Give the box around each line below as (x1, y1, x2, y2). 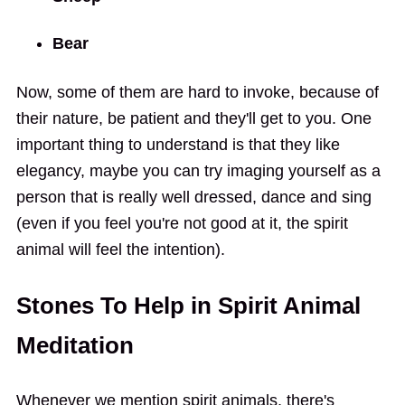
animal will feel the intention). (15, 240, 225, 259)
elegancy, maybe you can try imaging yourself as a (15, 162, 381, 181)
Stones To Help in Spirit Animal (15, 292, 361, 320)
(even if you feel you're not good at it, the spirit (15, 214, 348, 233)
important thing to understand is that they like (15, 136, 340, 155)
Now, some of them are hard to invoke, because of (15, 83, 379, 102)
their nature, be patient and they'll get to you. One (15, 109, 372, 128)
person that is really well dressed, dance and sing (15, 188, 372, 207)
